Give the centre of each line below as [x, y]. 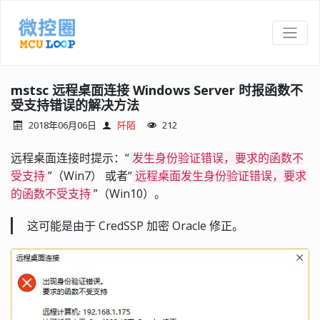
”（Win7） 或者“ [90, 175]
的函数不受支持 [51, 194]
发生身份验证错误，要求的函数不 [218, 158]
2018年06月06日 [62, 125]
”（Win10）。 [130, 193]
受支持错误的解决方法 [75, 105]
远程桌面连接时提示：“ [70, 157]
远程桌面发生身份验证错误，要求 [221, 176]
